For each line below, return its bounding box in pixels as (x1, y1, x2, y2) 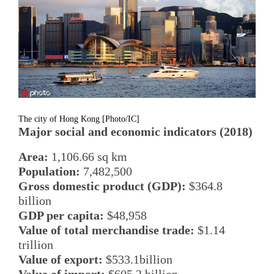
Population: (18, 165, 80, 179)
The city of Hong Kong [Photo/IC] (18, 114, 139, 124)
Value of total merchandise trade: (18, 223, 194, 237)
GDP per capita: (18, 209, 104, 223)
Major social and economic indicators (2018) (18, 124, 253, 138)
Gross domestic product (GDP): (18, 179, 186, 193)
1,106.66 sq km (48, 150, 127, 164)
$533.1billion (103, 253, 172, 267)
